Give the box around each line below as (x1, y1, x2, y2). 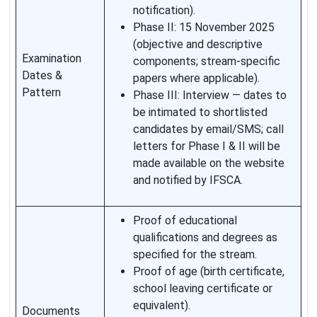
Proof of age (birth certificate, (133, 265, 284, 279)
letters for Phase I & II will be (133, 139, 280, 154)
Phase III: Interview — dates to (133, 88, 287, 103)
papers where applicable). (133, 71, 260, 86)
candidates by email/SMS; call (133, 122, 284, 137)
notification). (133, 4, 195, 18)
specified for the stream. (133, 248, 257, 262)
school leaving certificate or (133, 282, 272, 296)
